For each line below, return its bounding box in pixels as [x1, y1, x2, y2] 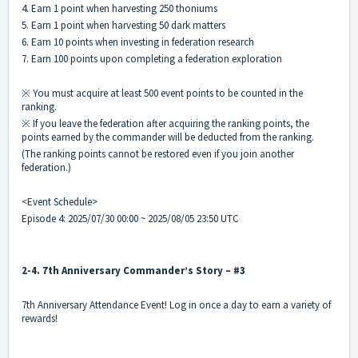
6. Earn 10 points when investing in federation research [22, 35, 254, 50]
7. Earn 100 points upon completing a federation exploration [22, 52, 282, 66]
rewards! [22, 312, 58, 326]
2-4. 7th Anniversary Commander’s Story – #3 [22, 264, 245, 278]
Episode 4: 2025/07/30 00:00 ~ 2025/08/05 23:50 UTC [22, 212, 239, 226]
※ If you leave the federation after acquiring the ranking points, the [22, 117, 309, 131]
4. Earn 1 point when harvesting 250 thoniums [22, 2, 217, 16]
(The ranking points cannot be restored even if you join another [22, 147, 294, 161]
